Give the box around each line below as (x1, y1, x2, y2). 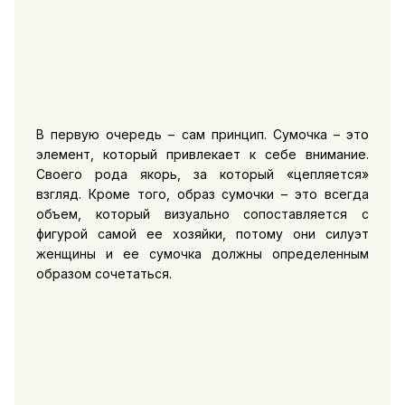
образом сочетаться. (35, 265, 172, 281)
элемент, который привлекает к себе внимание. (35, 146, 370, 162)
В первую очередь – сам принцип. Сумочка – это (35, 126, 370, 142)
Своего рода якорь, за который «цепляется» (35, 165, 370, 182)
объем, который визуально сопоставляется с (35, 205, 370, 221)
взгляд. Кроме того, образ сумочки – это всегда (35, 185, 370, 202)
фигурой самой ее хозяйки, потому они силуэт (35, 225, 370, 241)
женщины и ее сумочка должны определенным (35, 245, 370, 261)
